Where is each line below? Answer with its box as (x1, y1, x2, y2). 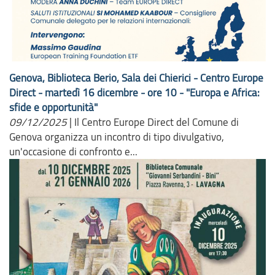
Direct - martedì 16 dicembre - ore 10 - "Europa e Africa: (9, 85, 260, 100)
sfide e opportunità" (9, 100, 98, 115)
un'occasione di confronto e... (9, 144, 137, 159)
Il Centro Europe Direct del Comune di (74, 115, 239, 130)
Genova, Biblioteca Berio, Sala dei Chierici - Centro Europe (9, 71, 263, 85)
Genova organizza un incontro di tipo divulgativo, (9, 130, 224, 144)
